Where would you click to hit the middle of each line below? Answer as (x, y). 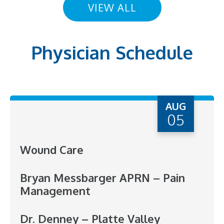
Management (55, 190)
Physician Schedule (112, 52)
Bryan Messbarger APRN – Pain (102, 177)
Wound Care (52, 149)
